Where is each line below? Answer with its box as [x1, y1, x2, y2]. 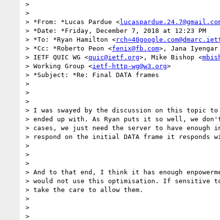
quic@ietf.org [88, 53, 139, 61]
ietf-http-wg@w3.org [92, 62, 167, 70]
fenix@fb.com [112, 44, 159, 52]
